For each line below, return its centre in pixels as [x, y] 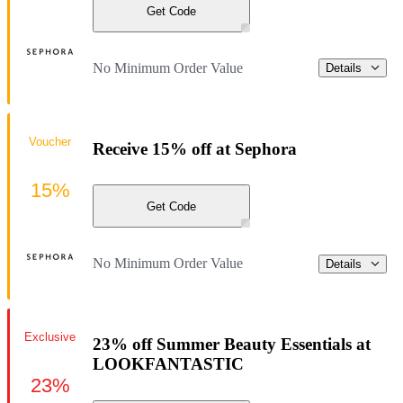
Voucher [50, 142]
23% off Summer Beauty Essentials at [232, 344]
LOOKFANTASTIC [168, 363]
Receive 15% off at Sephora [195, 148]
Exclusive [50, 337]
